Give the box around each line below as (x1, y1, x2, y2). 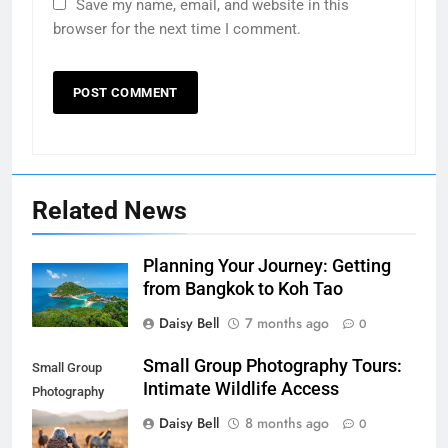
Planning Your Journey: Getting (143, 255, 391, 276)
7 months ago (245, 312, 329, 333)
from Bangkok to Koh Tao (143, 278, 343, 299)
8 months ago (245, 412, 329, 433)
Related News (32, 195, 187, 225)
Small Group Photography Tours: (143, 355, 402, 376)
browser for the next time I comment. (53, 19, 301, 38)
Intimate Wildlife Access (143, 378, 339, 399)
